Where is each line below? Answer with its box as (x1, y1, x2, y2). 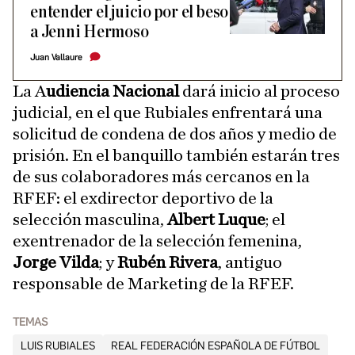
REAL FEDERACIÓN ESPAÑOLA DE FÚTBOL (111, 338, 320, 353)
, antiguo (218, 253, 282, 271)
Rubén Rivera (117, 253, 218, 271)
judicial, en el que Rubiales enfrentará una (13, 103, 323, 121)
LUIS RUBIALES (21, 338, 95, 353)
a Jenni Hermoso (30, 22, 149, 41)
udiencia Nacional (46, 82, 179, 100)
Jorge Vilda (13, 253, 99, 271)
